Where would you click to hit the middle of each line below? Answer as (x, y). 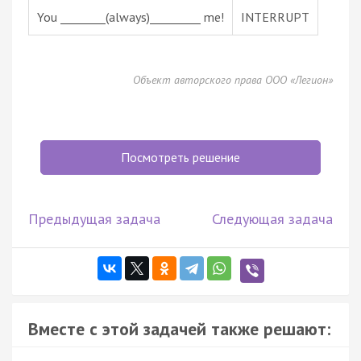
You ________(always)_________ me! (131, 17)
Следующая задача (272, 218)
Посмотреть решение (180, 157)
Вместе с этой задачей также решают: (179, 328)
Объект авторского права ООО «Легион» (233, 79)
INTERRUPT (275, 17)
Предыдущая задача (94, 218)
